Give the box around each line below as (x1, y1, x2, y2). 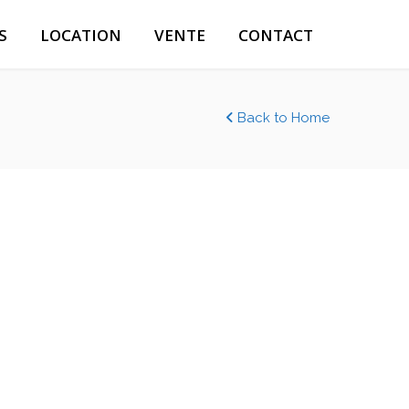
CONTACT (238, 25, 313, 46)
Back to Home (233, 110, 330, 126)
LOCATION (40, 25, 121, 46)
